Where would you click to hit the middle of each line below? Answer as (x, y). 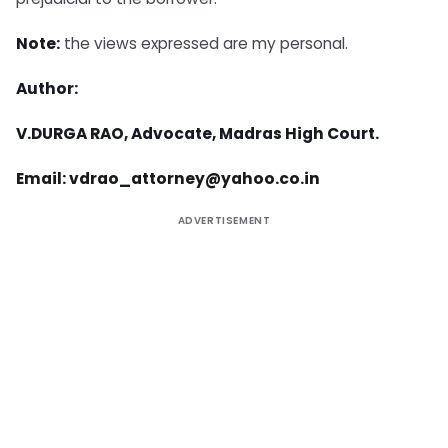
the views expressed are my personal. (204, 44)
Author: (47, 88)
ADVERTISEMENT (224, 220)
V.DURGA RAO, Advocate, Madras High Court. (197, 133)
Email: (42, 178)
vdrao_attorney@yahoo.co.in (194, 178)
